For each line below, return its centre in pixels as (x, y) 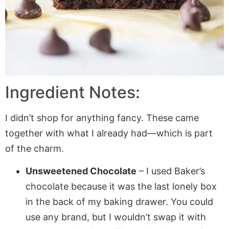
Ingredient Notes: (73, 93)
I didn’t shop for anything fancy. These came (102, 118)
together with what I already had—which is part (109, 133)
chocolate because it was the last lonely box (121, 187)
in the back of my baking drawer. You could (119, 202)
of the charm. (35, 149)
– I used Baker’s (171, 171)
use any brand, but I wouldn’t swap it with (116, 217)
